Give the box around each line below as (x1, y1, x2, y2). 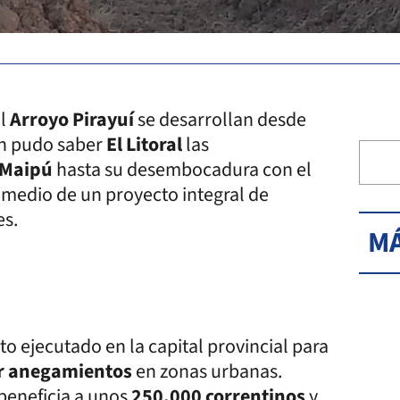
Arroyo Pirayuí (6, 105, 137, 134)
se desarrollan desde (137, 105, 306, 134)
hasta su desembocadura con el (53, 155, 312, 184)
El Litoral (106, 130, 182, 159)
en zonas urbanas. (132, 357, 282, 386)
